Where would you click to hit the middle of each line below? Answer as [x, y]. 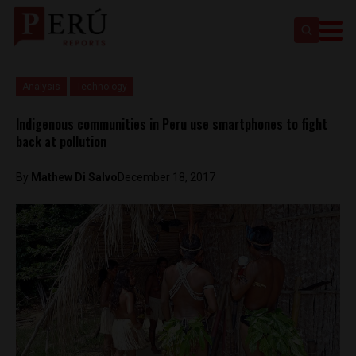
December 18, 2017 [166, 177]
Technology [102, 87]
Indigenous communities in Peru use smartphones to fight [172, 124]
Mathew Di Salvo [74, 177]
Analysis [41, 87]
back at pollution [61, 141]
